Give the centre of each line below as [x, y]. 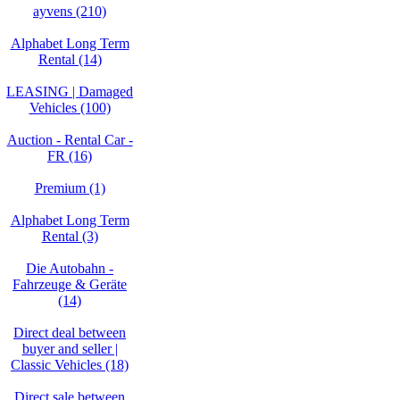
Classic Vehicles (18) [70, 365]
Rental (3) [70, 236]
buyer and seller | [70, 349]
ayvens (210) [70, 11]
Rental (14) [70, 59]
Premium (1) [70, 188]
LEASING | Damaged [70, 92]
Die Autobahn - [70, 268]
